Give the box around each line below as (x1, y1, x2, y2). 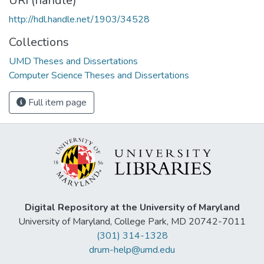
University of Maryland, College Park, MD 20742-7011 (18, 215, 246, 229)
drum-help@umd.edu (89, 243, 175, 257)
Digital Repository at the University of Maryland (24, 201, 240, 214)
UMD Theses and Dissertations (9, 54, 138, 68)
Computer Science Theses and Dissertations (9, 68, 189, 82)
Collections (9, 34, 69, 50)
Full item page (26, 95, 87, 109)
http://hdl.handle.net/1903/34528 (9, 12, 150, 26)
